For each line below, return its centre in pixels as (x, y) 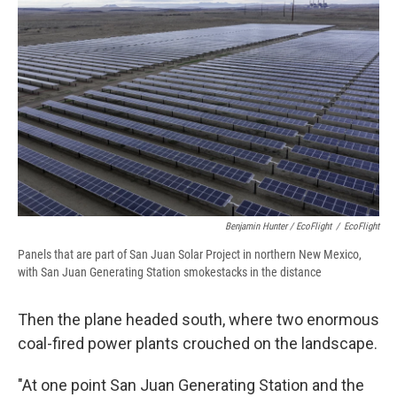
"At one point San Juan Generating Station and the (191, 385)
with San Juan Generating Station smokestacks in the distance (170, 272)
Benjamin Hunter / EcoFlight (278, 226)
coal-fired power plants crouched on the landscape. (198, 343)
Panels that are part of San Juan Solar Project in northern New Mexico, (190, 254)
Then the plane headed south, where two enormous (198, 319)
